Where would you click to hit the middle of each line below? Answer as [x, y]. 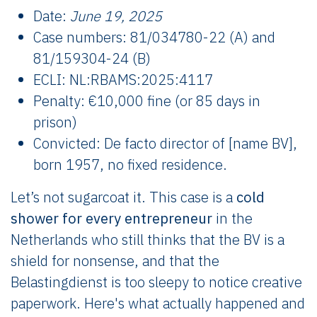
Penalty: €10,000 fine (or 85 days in [147, 100]
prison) [55, 122]
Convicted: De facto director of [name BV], [165, 143]
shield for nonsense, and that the [115, 260]
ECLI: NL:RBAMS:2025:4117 [123, 79]
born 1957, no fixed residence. [130, 164]
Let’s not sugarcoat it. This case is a [123, 197]
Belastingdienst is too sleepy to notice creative [156, 282]
